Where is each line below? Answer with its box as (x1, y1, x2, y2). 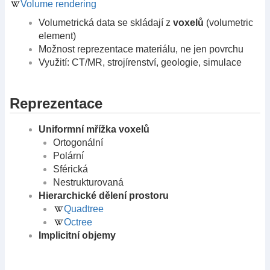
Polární (53, 150, 84, 161)
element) (39, 31, 76, 42)
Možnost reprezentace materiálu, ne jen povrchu (39, 44, 243, 55)
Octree (64, 216, 92, 227)
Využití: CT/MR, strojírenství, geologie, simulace (39, 57, 242, 68)
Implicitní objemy (39, 230, 116, 240)
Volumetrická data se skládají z (39, 17, 173, 28)
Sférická (53, 163, 88, 174)
